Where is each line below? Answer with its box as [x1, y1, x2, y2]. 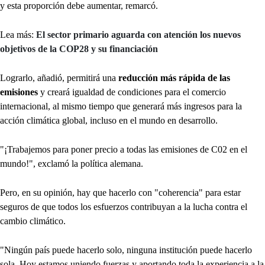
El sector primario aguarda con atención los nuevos [36, 30, 241, 40]
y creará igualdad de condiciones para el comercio [38, 87, 226, 98]
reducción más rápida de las [118, 73, 230, 83]
